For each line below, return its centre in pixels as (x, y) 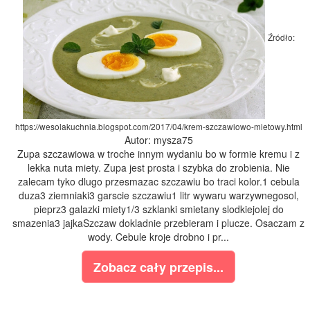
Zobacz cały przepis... (158, 267)
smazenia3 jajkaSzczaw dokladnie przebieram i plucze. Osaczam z (158, 223)
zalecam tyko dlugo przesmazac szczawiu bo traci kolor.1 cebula (158, 182)
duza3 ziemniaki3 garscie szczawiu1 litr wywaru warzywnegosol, (158, 195)
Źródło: (281, 37)
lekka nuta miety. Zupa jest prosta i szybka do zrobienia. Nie (158, 168)
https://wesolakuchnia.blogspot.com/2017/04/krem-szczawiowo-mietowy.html (158, 127)
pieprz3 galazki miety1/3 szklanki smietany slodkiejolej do (158, 209)
